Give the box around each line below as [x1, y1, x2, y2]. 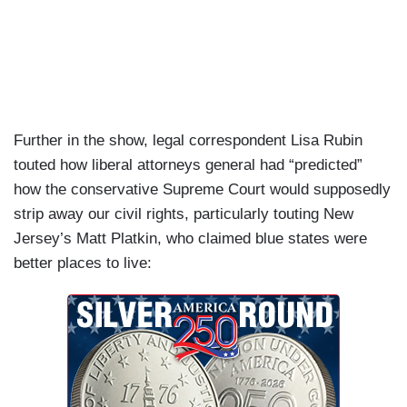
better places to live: [14, 254, 152, 273]
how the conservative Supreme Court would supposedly [14, 181, 391, 199]
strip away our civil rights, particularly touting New [14, 205, 353, 223]
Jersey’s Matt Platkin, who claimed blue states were [14, 230, 367, 248]
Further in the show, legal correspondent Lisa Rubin [14, 132, 362, 150]
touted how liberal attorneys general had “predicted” [14, 156, 362, 174]
